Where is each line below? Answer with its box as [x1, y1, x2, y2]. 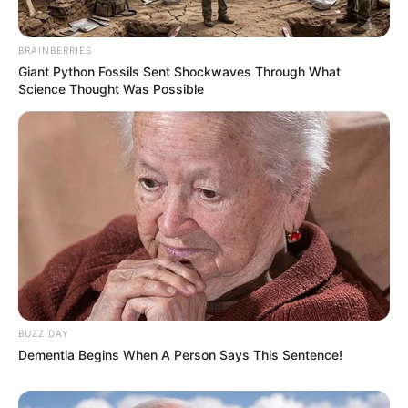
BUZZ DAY [18, 327, 68, 339]
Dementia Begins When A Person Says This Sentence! [18, 346, 342, 362]
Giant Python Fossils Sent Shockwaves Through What [18, 64, 341, 80]
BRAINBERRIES [18, 45, 92, 56]
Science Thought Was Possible [18, 81, 204, 97]
